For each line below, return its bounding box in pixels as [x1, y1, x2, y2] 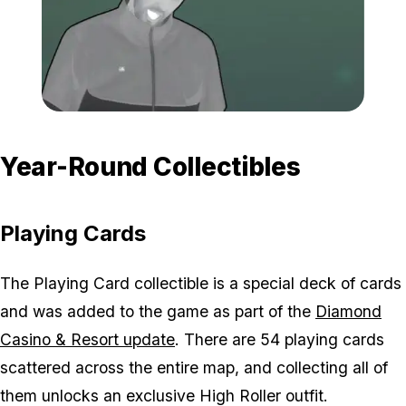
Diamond [315, 302, 382, 322]
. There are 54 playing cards [175, 330, 384, 350]
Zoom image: [202, 113, 275, 128]
